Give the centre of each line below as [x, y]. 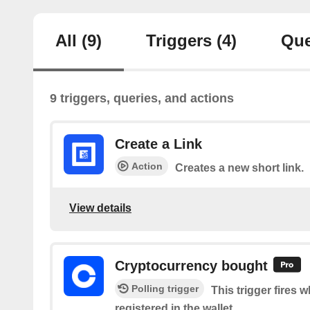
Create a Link [158, 144]
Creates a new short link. [239, 168]
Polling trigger [165, 289]
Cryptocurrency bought [191, 266]
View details [100, 208]
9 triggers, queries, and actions [142, 98]
